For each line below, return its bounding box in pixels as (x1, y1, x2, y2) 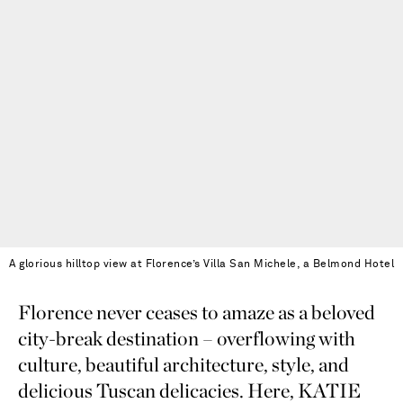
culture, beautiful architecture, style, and (18, 352, 349, 376)
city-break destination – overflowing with (18, 326, 355, 350)
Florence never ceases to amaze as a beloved (18, 300, 375, 324)
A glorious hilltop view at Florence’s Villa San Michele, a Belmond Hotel (9, 258, 394, 270)
